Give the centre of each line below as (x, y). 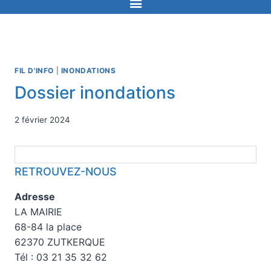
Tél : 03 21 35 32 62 (61, 257)
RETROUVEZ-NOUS (66, 171)
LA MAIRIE (38, 211)
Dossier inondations (95, 93)
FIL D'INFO (34, 71)
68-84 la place (48, 227)
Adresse (35, 196)
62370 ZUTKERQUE (60, 242)
